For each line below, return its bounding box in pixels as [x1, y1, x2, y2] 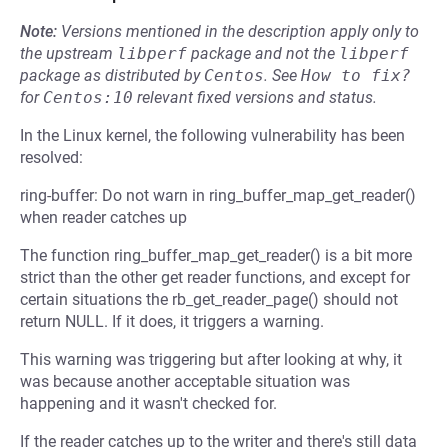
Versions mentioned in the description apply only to [61, 22, 419, 41]
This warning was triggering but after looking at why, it [20, 350, 402, 369]
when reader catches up [20, 208, 187, 227]
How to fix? [301, 66, 411, 85]
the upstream [20, 44, 117, 63]
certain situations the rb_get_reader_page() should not [20, 290, 398, 309]
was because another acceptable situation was [20, 372, 350, 391]
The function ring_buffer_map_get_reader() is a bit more [20, 246, 412, 265]
